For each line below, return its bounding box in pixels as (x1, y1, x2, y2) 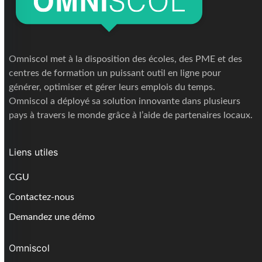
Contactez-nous (9, 192, 74, 202)
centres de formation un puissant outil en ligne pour (9, 68, 221, 78)
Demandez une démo (9, 212, 95, 222)
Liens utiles (9, 146, 58, 158)
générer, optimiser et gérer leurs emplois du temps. (9, 82, 215, 92)
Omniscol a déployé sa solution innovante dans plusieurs (9, 96, 240, 106)
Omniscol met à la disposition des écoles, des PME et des (9, 54, 242, 64)
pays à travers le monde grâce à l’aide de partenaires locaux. (9, 110, 253, 120)
